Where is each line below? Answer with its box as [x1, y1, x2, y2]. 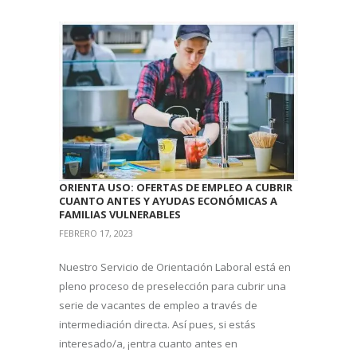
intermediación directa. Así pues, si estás [59, 316, 256, 331]
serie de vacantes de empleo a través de [59, 297, 257, 312]
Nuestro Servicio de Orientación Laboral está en [59, 259, 291, 274]
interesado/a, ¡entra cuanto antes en [59, 335, 237, 351]
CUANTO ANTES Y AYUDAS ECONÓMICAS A [59, 193, 277, 208]
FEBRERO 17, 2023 [59, 226, 133, 239]
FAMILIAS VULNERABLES [59, 206, 181, 222]
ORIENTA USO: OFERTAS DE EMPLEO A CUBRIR [59, 179, 292, 194]
